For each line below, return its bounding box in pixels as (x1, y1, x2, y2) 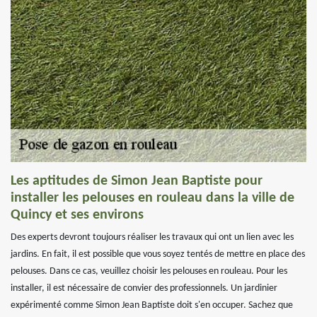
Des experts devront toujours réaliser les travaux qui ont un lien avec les (11, 232, 294, 243)
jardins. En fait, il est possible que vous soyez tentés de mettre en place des (11, 249, 305, 260)
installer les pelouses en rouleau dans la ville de (11, 191, 294, 205)
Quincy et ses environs (11, 208, 144, 222)
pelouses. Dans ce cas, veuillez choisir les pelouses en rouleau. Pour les (11, 266, 287, 277)
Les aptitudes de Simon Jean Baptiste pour (11, 174, 263, 188)
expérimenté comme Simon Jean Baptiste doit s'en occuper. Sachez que (11, 300, 293, 311)
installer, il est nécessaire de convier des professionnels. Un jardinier (11, 283, 277, 294)
